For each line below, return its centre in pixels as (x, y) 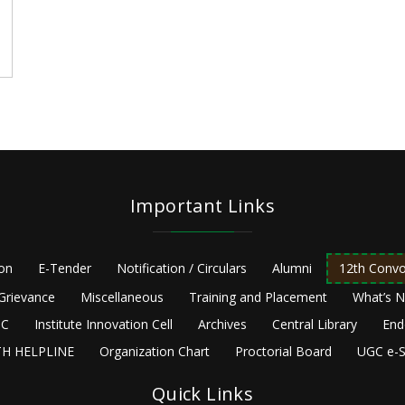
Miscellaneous (122, 297)
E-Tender (65, 268)
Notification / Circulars (182, 268)
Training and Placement (258, 297)
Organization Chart (155, 352)
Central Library (314, 325)
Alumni (292, 268)
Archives (222, 325)
